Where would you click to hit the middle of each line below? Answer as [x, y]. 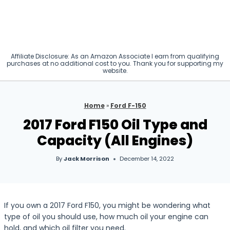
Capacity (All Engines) [115, 141]
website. [115, 71]
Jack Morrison [87, 159]
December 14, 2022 [147, 159]
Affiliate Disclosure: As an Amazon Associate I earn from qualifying [115, 56]
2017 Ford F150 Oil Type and [115, 125]
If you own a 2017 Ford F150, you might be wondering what [107, 205]
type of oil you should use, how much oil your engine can [106, 217]
